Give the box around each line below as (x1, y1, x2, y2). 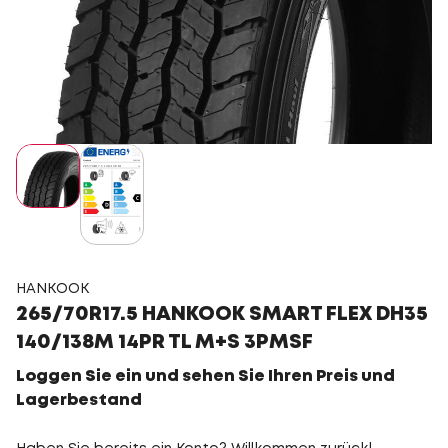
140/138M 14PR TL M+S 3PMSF (16, 332, 313, 352)
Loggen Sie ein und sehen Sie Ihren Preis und (16, 368, 395, 384)
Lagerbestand (16, 392, 142, 408)
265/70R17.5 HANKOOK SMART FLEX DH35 (16, 304, 428, 324)
